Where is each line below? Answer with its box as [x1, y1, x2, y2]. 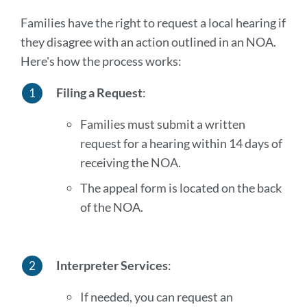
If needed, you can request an [79, 289, 233, 304]
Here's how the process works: [21, 53, 182, 69]
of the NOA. [79, 199, 143, 214]
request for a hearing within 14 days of [79, 136, 282, 151]
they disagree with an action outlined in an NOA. [21, 34, 276, 49]
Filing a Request [56, 85, 143, 100]
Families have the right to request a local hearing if [21, 15, 286, 30]
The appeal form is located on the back [79, 180, 282, 195]
